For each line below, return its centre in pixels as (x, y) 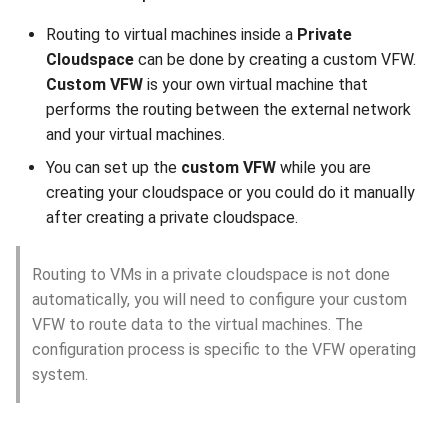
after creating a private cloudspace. (172, 217)
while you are (323, 167)
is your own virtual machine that (255, 84)
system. (60, 374)
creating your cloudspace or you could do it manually (230, 192)
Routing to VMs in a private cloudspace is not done (211, 274)
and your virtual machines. (135, 134)
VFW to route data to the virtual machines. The (197, 324)
